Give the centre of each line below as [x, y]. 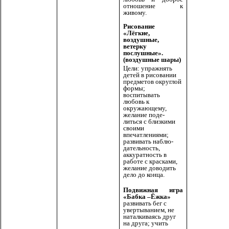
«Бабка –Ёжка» [147, 197]
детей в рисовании [150, 75]
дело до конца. [144, 174]
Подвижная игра [153, 190]
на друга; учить [146, 223]
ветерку [135, 46]
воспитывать [142, 95]
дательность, [142, 148]
